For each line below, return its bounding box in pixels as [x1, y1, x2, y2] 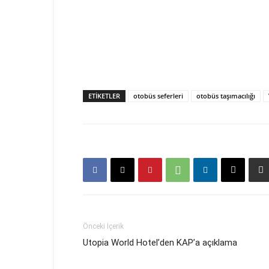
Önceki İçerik [83, 222, 124, 231]
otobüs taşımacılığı [196, 91, 255, 101]
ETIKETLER [88, 91, 120, 101]
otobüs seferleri [133, 91, 183, 101]
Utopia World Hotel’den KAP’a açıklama [83, 237, 237, 249]
